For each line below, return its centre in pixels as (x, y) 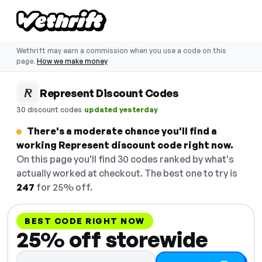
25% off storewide (112, 239)
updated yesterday (121, 109)
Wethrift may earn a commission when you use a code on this (121, 51)
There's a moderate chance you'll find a (122, 131)
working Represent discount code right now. (125, 145)
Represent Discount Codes (109, 93)
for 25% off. (63, 187)
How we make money (72, 61)
